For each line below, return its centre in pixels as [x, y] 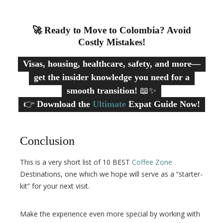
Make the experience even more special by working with [110, 214]
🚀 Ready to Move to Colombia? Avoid [111, 30]
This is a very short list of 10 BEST [76, 162]
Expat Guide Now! [163, 104]
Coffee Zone [152, 162]
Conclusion [47, 141]
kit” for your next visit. [55, 186]
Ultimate [109, 104]
